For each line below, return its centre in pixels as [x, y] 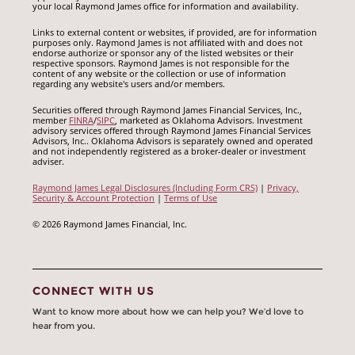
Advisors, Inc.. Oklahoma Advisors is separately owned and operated [173, 141]
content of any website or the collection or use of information [160, 74]
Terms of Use [191, 198]
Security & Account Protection [94, 198]
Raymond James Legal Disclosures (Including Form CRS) [145, 188]
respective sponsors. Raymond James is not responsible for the [161, 63]
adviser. [49, 162]
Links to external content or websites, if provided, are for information [175, 32]
